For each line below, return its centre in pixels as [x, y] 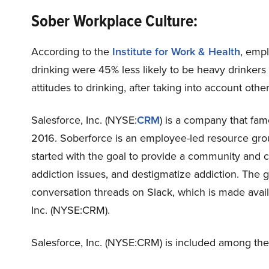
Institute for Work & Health [176, 51]
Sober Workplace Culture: [116, 21]
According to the [72, 51]
